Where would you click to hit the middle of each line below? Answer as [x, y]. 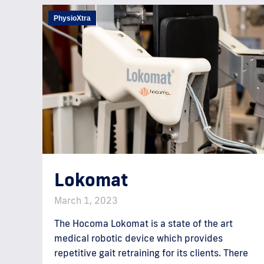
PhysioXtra [72, 18]
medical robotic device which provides [138, 238]
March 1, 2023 [86, 201]
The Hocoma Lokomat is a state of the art [143, 224]
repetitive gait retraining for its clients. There [151, 253]
